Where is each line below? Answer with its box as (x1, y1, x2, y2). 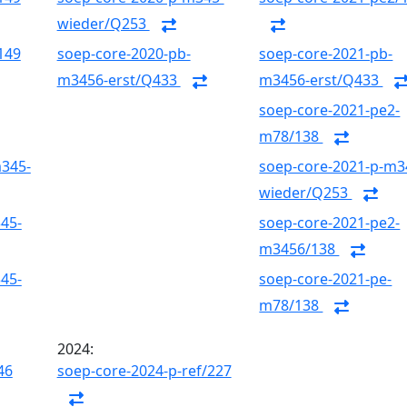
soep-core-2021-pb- (259, 44, 393, 64)
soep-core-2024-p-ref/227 (56, 361, 232, 381)
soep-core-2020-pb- (56, 44, 191, 64)
